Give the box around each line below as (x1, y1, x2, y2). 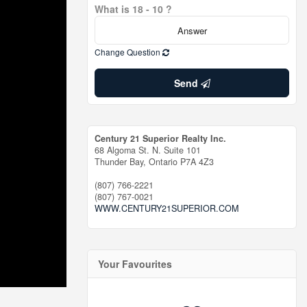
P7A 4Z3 (180, 156, 214, 168)
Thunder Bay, (95, 156, 149, 168)
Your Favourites (98, 257, 172, 271)
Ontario (149, 156, 177, 168)
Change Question (95, 46, 162, 58)
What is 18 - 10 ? (95, 2, 172, 16)
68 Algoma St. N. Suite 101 (95, 144, 201, 156)
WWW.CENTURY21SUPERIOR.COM (95, 202, 238, 214)
